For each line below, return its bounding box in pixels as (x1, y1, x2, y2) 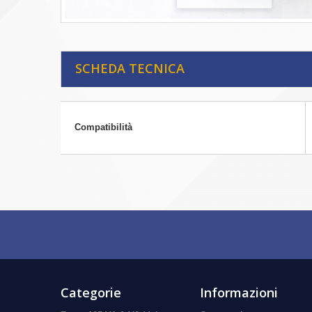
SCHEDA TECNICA (75, 60, 185, 77)
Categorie (61, 284, 121, 302)
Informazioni (200, 284, 278, 302)
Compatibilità (75, 122, 132, 133)
